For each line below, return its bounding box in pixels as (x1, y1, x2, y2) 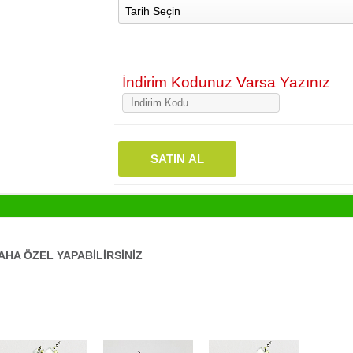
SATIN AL (150, 152, 205, 165)
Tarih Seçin (125, 5, 181, 17)
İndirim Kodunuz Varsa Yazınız (118, 74, 331, 91)
